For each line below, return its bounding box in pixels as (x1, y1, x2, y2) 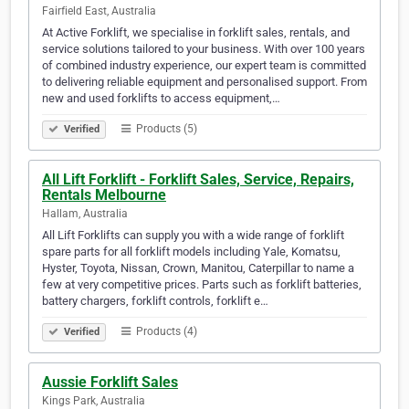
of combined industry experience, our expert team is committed (42, 58, 366, 73)
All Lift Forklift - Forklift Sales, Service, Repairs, (42, 171, 354, 189)
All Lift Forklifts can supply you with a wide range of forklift (42, 228, 344, 243)
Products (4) (133, 325, 197, 339)
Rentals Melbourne (42, 186, 166, 204)
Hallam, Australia (42, 207, 128, 221)
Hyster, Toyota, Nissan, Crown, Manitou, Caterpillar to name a (42, 261, 354, 276)
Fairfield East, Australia (42, 5, 156, 18)
